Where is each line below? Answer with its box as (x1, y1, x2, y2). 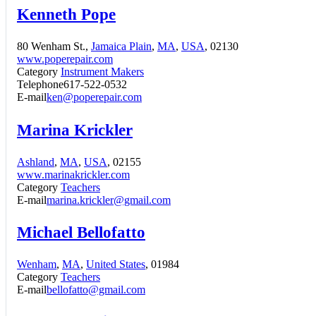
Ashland (17, 155, 54, 168)
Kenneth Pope (17, 5, 116, 24)
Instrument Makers (61, 66, 144, 78)
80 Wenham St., (17, 40, 91, 53)
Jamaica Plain (91, 40, 152, 53)
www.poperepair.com (17, 53, 113, 66)
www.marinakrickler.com (17, 168, 130, 181)
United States (86, 258, 145, 271)
